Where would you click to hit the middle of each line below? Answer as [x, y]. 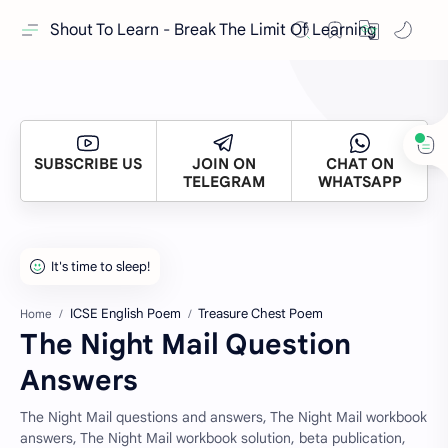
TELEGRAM [224, 182]
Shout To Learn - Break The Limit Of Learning [213, 30]
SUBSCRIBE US [88, 164]
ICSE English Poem [125, 313]
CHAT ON [359, 164]
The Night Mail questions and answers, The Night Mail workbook [223, 417]
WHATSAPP [359, 182]
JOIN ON [224, 164]
